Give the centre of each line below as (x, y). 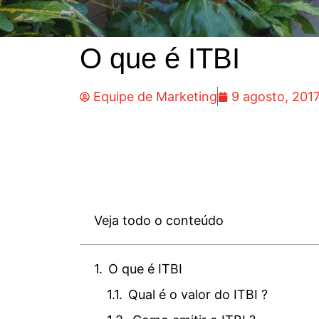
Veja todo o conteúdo (159, 220)
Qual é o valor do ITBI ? (198, 294)
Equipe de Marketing (155, 96)
